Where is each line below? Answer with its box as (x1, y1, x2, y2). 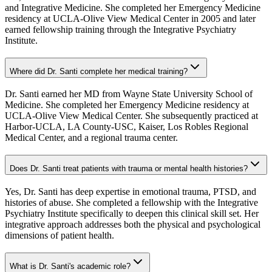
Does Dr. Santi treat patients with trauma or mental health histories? (10, 164, 248, 174)
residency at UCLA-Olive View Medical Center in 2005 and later (5, 13, 256, 24)
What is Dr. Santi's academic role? (10, 261, 131, 271)
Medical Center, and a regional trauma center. (5, 132, 178, 143)
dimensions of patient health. (5, 229, 114, 240)
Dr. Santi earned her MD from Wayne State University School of (5, 89, 253, 100)
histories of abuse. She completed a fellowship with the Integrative (5, 197, 258, 208)
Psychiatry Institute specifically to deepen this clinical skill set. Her (5, 208, 259, 219)
